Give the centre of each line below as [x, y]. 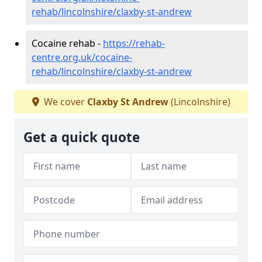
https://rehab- [134, 43]
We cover [64, 101]
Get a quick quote [82, 137]
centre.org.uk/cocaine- [82, 57]
